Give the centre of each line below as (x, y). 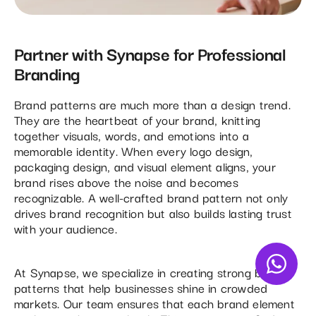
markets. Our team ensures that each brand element (154, 303)
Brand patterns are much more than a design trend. (152, 104)
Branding (47, 72)
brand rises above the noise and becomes (126, 181)
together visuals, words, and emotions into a (132, 135)
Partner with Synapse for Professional (150, 53)
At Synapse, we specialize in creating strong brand (151, 272)
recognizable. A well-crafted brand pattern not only (151, 197)
